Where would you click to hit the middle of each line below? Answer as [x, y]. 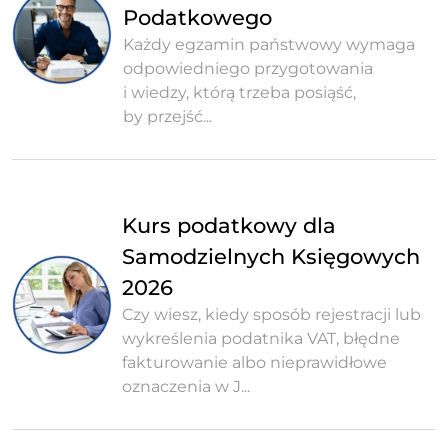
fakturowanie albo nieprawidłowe [254, 363]
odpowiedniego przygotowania [247, 69]
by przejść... [167, 117]
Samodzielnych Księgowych [270, 257]
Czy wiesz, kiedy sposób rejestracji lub [271, 315]
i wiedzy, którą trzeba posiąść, [239, 93]
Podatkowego [197, 18]
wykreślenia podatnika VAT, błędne [260, 339]
